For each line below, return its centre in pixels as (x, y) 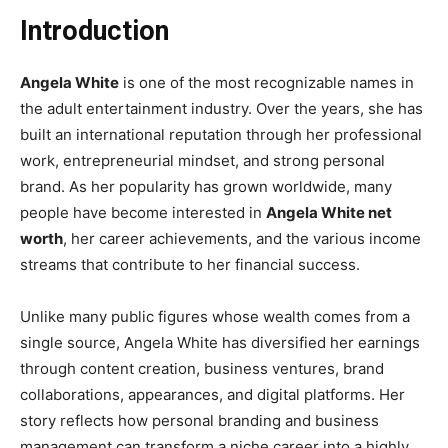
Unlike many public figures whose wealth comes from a (215, 316)
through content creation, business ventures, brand (202, 368)
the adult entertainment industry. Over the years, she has (221, 108)
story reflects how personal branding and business (199, 420)
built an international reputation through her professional (221, 134)
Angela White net (329, 212)
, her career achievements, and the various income (242, 238)
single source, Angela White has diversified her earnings (220, 342)
